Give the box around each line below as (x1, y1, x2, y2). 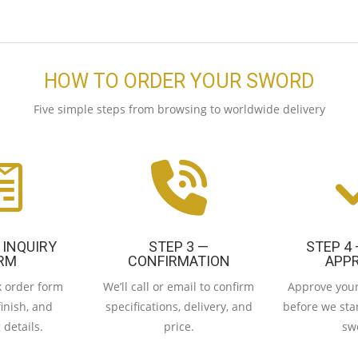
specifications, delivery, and (105, 298, 253, 314)
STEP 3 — (149, 237, 209, 255)
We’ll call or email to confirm (103, 278, 255, 294)
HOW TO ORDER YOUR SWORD (44, 69, 314, 93)
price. (163, 318, 194, 334)
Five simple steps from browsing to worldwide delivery (33, 101, 325, 117)
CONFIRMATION (127, 252, 230, 269)
